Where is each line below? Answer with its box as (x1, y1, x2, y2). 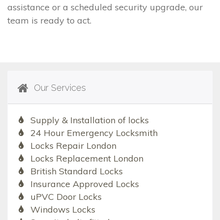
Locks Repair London (30, 139, 116, 151)
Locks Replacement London (30, 152, 143, 164)
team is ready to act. (7, 14, 91, 26)
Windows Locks (30, 203, 95, 215)
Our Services (31, 82, 86, 93)
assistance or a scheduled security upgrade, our (7, 1, 203, 13)
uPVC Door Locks (30, 191, 102, 202)
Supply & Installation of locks (30, 114, 149, 126)
